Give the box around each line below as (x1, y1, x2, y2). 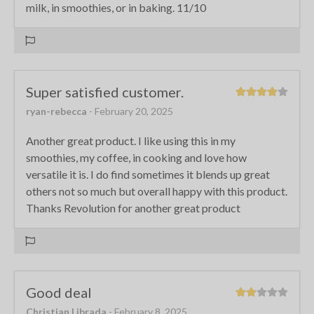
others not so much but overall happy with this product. (26, 184, 287, 198)
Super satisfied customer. (26, 83, 184, 100)
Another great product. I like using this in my (26, 133, 235, 147)
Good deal (26, 283, 92, 301)
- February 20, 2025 (89, 104, 173, 117)
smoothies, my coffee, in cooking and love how (26, 150, 247, 164)
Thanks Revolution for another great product (26, 200, 240, 214)
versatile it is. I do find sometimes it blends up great (26, 167, 270, 181)
